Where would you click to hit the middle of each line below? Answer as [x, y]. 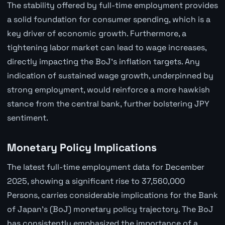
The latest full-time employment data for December [105, 167]
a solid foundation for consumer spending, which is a [108, 19]
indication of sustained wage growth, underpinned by [110, 75]
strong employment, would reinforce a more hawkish [108, 89]
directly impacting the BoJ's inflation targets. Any [103, 61]
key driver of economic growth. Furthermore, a [96, 33]
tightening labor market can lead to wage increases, [106, 47]
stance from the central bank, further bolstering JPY [108, 103]
